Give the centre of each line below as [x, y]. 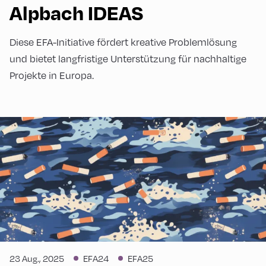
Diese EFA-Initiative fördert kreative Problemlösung [123, 42]
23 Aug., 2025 [37, 258]
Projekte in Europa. [52, 75]
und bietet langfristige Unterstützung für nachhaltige [128, 58]
